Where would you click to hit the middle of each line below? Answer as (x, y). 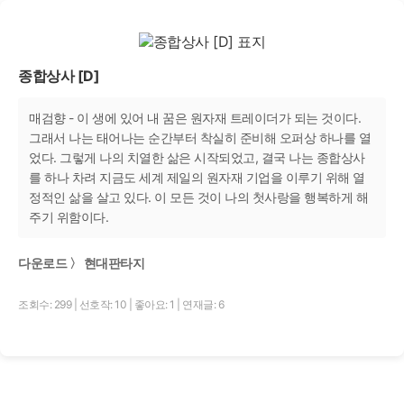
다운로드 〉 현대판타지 (81, 262)
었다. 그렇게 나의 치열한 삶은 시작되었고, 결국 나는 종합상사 (197, 157)
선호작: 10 (104, 304)
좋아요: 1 (155, 304)
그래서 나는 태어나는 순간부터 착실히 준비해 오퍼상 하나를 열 (200, 138)
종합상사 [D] (59, 76)
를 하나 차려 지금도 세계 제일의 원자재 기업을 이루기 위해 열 (197, 177)
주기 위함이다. (69, 217)
